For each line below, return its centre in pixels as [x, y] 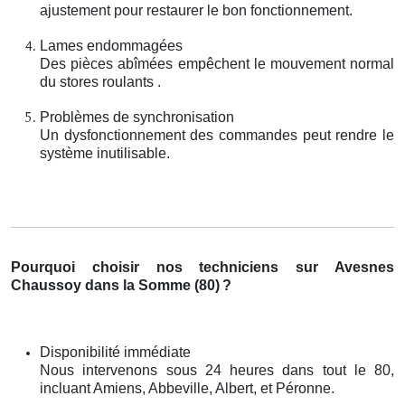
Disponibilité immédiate [115, 352]
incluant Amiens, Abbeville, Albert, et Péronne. [187, 388]
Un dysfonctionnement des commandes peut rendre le [217, 135]
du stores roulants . [100, 81]
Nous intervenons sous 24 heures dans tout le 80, [217, 370]
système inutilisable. [105, 153]
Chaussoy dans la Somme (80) [115, 285]
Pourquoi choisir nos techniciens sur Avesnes [202, 267]
